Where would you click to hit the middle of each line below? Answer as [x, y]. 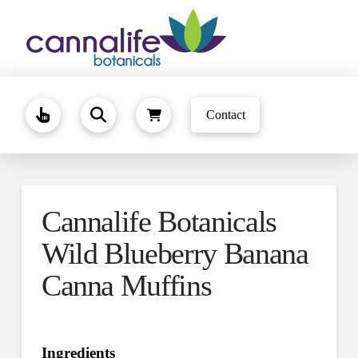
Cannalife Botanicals [159, 221]
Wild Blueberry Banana [175, 253]
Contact [225, 115]
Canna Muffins [126, 285]
